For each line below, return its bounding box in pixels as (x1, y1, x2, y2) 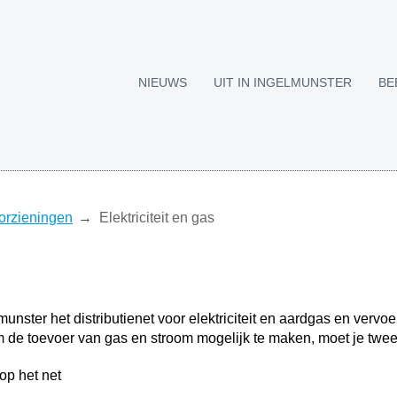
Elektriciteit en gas (99, 210, 214, 225)
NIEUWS (138, 75, 187, 90)
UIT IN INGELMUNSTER (214, 75, 352, 90)
